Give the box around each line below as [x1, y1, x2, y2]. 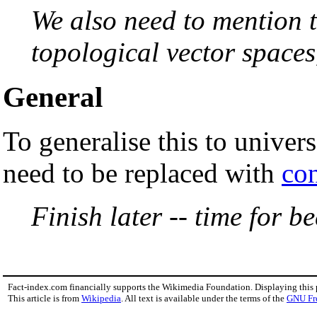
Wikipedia [81, 292, 121, 304]
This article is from [8, 292, 81, 304]
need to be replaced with [3, 157, 282, 188]
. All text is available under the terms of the [121, 292, 287, 304]
